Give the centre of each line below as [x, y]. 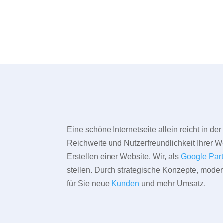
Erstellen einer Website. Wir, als [124, 157]
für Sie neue [89, 184]
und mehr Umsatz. [173, 184]
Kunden [126, 184]
